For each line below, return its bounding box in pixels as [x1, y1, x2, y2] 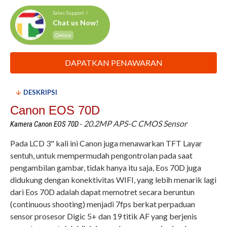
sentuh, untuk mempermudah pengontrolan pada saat [10, 150, 193, 160]
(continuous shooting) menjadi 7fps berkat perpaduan [10, 199, 195, 209]
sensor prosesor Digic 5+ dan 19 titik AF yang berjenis [10, 211, 197, 221]
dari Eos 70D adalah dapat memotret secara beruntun [10, 187, 195, 197]
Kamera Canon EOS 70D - [10, 120, 84, 129]
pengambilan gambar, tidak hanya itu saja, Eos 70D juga [10, 163, 201, 172]
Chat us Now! [53, 18, 98, 27]
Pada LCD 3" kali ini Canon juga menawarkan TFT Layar [10, 138, 202, 148]
